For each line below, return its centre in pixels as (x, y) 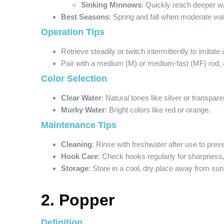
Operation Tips (73, 32)
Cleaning (76, 144)
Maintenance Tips (79, 125)
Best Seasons (85, 17)
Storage (75, 168)
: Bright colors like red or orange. (158, 110)
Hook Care (79, 156)
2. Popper (78, 200)
